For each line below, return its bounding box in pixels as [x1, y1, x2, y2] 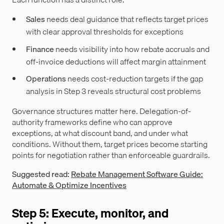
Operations [26, 72, 66, 85]
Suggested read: [12, 167, 71, 181]
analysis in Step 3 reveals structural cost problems [26, 84, 201, 98]
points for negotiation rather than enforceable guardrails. [12, 148, 210, 162]
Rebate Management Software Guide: [71, 167, 203, 181]
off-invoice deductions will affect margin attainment [26, 54, 206, 68]
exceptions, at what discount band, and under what [12, 126, 188, 140]
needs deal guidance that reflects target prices [45, 12, 208, 26]
